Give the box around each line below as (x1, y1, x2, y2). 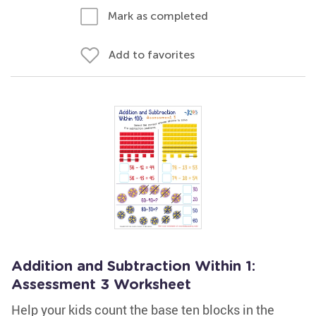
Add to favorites (109, 48, 195, 61)
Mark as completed (108, 9, 208, 23)
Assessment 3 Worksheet (11, 278, 191, 292)
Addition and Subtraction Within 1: (11, 260, 255, 274)
